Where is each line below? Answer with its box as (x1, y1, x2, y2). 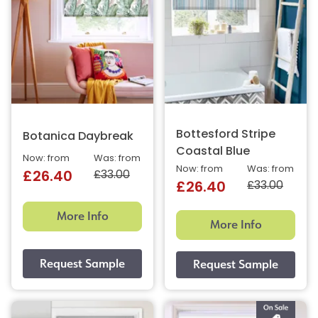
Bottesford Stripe (176, 129, 275, 141)
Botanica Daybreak (23, 131, 133, 143)
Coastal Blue (176, 146, 250, 158)
